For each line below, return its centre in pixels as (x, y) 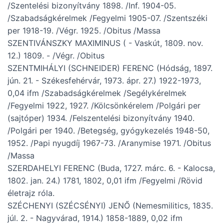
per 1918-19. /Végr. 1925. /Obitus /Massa (84, 31)
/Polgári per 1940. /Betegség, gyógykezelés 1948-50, (108, 131)
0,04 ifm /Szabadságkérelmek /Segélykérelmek (97, 93)
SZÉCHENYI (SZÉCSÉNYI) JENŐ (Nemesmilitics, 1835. (110, 206)
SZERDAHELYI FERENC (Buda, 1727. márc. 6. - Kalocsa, (111, 168)
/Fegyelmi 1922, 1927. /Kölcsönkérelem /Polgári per (104, 106)
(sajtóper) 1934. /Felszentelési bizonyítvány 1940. (101, 118)
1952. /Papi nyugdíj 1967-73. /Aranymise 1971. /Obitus (109, 143)
